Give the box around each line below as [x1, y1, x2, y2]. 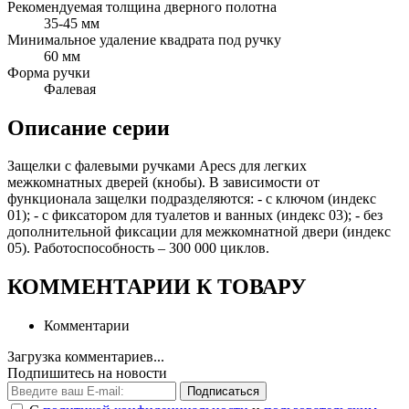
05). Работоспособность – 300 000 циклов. [7, 240, 269, 257]
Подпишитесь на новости [7, 365, 167, 382]
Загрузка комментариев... [7, 349, 164, 365]
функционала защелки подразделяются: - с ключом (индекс [7, 191, 376, 207]
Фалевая [44, 80, 96, 97]
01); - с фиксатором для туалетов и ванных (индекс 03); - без [7, 207, 383, 224]
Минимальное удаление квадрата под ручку [7, 31, 281, 47]
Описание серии [7, 115, 170, 140]
